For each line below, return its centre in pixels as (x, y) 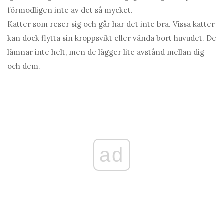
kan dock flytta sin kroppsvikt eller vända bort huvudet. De (112, 38)
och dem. (24, 66)
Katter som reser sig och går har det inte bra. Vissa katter (111, 24)
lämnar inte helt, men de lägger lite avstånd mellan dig (106, 52)
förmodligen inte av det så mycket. (70, 10)
